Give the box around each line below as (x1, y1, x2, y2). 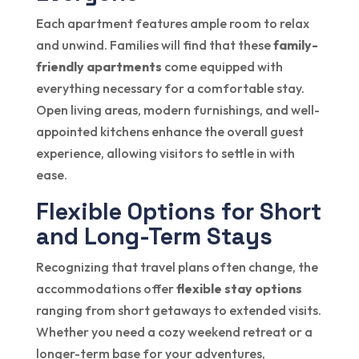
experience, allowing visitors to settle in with (35, 144, 295, 161)
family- (272, 36, 318, 53)
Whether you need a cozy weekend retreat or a (35, 323, 313, 340)
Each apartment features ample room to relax (35, 14, 309, 31)
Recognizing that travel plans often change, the (35, 258, 318, 275)
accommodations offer (35, 280, 176, 296)
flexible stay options (175, 280, 302, 296)
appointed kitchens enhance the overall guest (35, 123, 304, 139)
